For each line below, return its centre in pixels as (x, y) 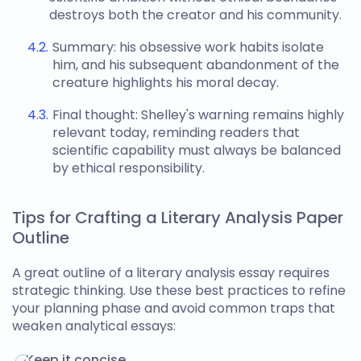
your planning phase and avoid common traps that (174, 308)
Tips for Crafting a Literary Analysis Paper (178, 218)
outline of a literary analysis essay (169, 273)
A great (37, 273)
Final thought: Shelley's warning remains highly (198, 115)
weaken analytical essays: (94, 326)
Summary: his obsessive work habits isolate (188, 47)
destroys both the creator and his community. (195, 15)
